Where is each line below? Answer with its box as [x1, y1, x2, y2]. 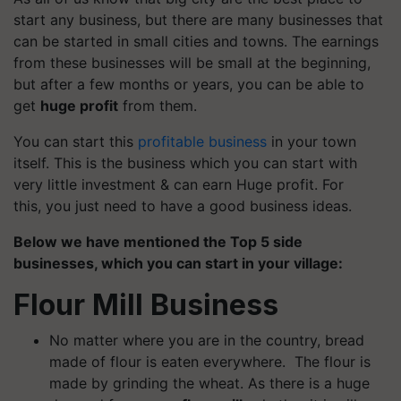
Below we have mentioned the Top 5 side [13, 232, 303, 251]
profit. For [272, 175, 344, 193]
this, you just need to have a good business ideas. [13, 196, 352, 215]
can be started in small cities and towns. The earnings [13, 31, 379, 50]
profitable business [138, 132, 267, 150]
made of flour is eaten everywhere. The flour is [49, 352, 371, 371]
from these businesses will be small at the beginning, [13, 53, 371, 72]
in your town [267, 132, 356, 150]
